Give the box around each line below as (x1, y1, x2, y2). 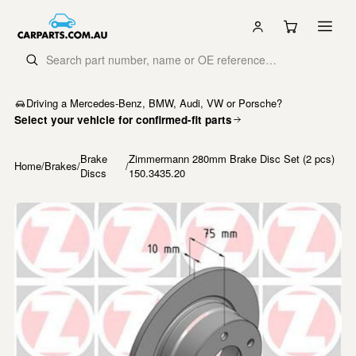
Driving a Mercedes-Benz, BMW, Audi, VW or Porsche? (26, 95, 282, 110)
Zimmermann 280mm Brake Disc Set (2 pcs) (128, 151, 335, 166)
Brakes (44, 158, 77, 173)
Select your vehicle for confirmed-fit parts (14, 112, 232, 127)
